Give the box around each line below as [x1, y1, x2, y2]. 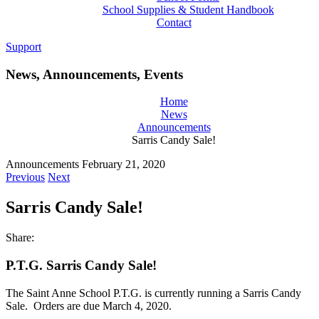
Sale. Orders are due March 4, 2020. [6, 299, 174, 312]
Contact [156, 16, 192, 28]
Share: [6, 231, 34, 244]
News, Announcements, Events [6, 66, 183, 82]
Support [6, 41, 41, 53]
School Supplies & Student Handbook [102, 4, 274, 16]
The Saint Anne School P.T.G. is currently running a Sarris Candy [6, 286, 301, 299]
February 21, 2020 [82, 158, 165, 171]
